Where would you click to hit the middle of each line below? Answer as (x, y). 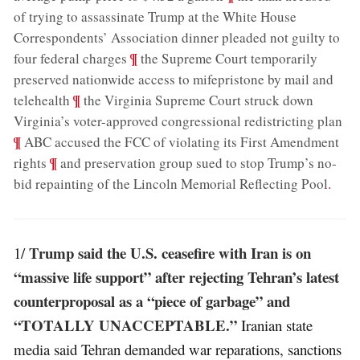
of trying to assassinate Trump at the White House (155, 16)
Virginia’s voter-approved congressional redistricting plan (178, 121)
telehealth (42, 100)
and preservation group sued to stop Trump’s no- (197, 163)
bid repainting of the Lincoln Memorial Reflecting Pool (171, 184)
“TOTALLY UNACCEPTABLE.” (126, 325)
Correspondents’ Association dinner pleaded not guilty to (177, 37)
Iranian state (275, 325)
